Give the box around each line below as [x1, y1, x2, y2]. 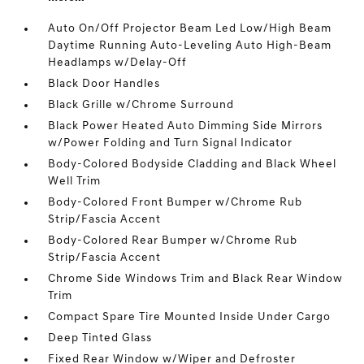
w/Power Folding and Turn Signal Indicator [48, 137, 293, 149]
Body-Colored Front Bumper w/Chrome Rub [48, 197, 303, 209]
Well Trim [48, 175, 102, 188]
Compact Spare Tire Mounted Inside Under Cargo [48, 311, 331, 323]
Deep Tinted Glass [48, 332, 153, 344]
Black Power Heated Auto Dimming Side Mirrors [48, 120, 323, 132]
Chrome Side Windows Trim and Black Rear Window [48, 273, 344, 285]
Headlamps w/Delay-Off [48, 57, 188, 69]
